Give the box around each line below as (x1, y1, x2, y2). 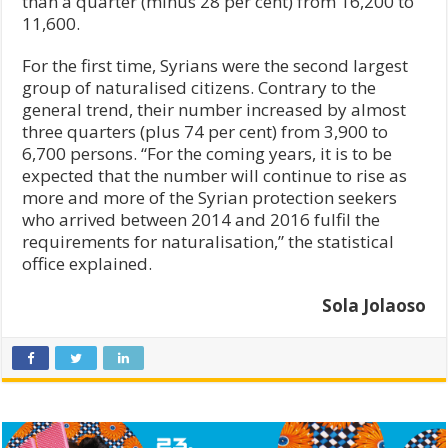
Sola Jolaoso (321, 293, 426, 317)
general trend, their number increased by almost (22, 97, 407, 121)
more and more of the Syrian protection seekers (22, 185, 398, 209)
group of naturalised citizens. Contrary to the (22, 75, 377, 99)
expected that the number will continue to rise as (22, 163, 408, 187)
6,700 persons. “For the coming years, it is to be (22, 141, 393, 165)
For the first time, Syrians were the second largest (22, 53, 409, 77)
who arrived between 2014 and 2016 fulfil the (22, 207, 381, 231)
